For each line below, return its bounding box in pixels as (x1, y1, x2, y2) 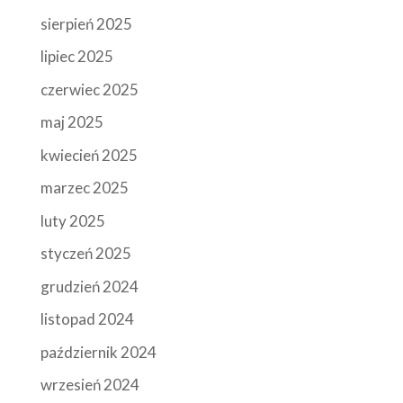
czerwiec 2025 (40, 79, 139, 99)
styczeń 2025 (40, 244, 131, 264)
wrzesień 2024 (40, 375, 139, 395)
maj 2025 (40, 112, 103, 132)
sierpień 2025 (40, 13, 132, 33)
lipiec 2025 (40, 47, 113, 67)
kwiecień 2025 (40, 145, 138, 165)
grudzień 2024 (40, 276, 139, 296)
